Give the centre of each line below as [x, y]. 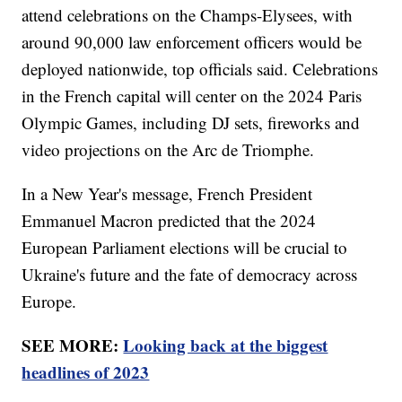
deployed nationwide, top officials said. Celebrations [200, 69]
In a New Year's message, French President [167, 194]
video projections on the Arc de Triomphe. [168, 150]
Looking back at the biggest [226, 345]
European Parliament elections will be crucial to [185, 248]
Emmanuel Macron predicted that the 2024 [169, 221]
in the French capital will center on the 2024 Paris [192, 96]
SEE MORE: [73, 345]
